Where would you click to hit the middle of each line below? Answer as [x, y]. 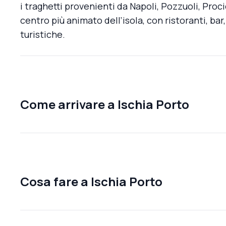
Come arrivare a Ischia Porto [105, 104]
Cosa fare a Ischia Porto [91, 181]
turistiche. [43, 34]
